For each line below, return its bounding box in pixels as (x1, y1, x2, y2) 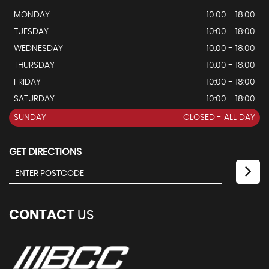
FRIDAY (14, 78, 41, 87)
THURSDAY (14, 61, 55, 70)
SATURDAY (14, 95, 55, 104)
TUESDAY (14, 28, 49, 37)
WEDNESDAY (14, 44, 63, 53)
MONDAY (14, 11, 50, 20)
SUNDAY (14, 113, 46, 122)
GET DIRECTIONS (9, 147, 82, 157)
